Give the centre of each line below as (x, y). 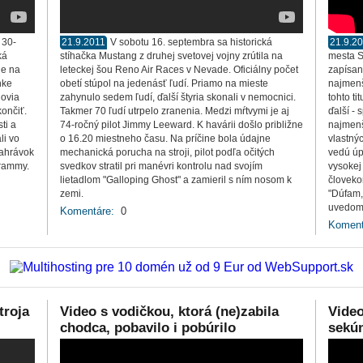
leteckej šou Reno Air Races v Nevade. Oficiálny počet (179, 70)
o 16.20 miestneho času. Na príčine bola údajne (165, 139)
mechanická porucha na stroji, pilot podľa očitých (167, 152)
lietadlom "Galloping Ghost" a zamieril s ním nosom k (176, 180)
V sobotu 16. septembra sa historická (191, 42)
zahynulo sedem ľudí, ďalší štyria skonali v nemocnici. (178, 97)
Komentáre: (87, 211)
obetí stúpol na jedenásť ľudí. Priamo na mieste (164, 83)
